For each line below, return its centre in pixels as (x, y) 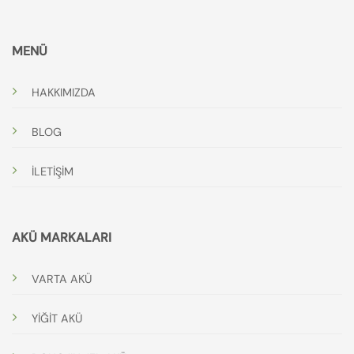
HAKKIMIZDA (64, 92)
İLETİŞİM (53, 171)
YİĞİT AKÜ (57, 318)
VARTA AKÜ (62, 279)
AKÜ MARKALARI (62, 237)
